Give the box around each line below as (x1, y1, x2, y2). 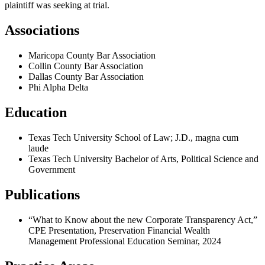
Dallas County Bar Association (28, 72, 144, 82)
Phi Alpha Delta (28, 82, 88, 93)
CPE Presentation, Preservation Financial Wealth (28, 225, 210, 235)
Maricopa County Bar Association (28, 50, 156, 61)
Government (28, 164, 75, 175)
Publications (5, 187, 80, 202)
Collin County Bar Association (28, 61, 143, 72)
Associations (5, 22, 79, 38)
